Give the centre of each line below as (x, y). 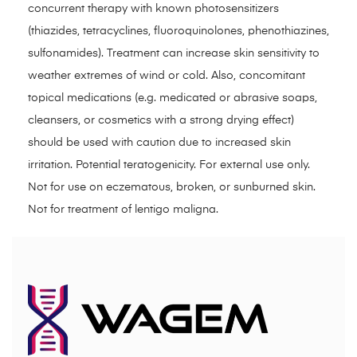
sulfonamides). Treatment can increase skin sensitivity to (174, 53)
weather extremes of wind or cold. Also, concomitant (167, 75)
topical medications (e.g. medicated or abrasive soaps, (173, 98)
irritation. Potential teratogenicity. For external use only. (169, 165)
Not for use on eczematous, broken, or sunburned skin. (172, 187)
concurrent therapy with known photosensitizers (153, 8)
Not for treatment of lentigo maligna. (123, 209)
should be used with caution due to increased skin (159, 142)
